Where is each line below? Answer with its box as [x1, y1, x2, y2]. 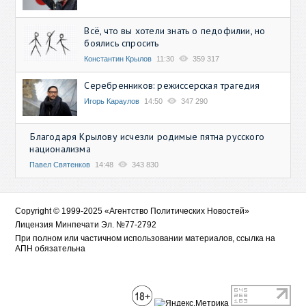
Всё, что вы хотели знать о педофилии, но [84, 25, 266, 38]
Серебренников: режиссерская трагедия [84, 79, 260, 92]
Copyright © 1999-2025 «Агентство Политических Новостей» [15, 206, 250, 216]
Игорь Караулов [84, 97, 140, 106]
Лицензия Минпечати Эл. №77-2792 [15, 219, 157, 229]
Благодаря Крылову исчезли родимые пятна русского [30, 130, 265, 143]
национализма [29, 142, 91, 155]
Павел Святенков [29, 160, 91, 169]
